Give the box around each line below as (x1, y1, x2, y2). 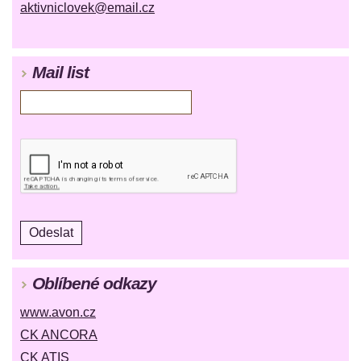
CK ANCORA (20, 327, 98, 342)
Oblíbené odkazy (32, 273, 157, 293)
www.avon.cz (20, 305, 96, 319)
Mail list (32, 62, 89, 81)
